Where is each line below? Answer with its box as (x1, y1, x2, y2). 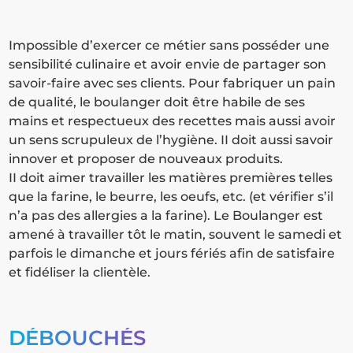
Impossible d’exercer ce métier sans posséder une (9, 38, 330, 54)
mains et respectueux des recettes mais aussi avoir (9, 113, 336, 129)
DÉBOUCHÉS (9, 325, 147, 351)
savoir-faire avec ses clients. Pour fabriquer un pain (9, 76, 336, 91)
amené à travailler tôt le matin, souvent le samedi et (9, 227, 343, 243)
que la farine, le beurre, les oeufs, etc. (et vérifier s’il (9, 189, 334, 205)
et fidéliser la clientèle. (9, 265, 151, 281)
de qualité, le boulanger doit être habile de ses (9, 95, 306, 110)
